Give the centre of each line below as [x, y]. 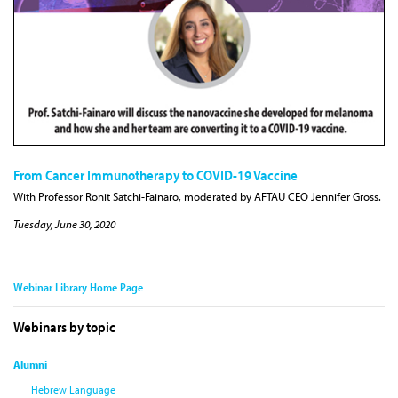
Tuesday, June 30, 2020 [64, 224]
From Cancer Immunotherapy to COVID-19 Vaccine [155, 175]
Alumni [30, 365]
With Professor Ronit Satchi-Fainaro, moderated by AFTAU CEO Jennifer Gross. [197, 197]
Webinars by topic [64, 327]
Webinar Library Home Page [78, 287]
